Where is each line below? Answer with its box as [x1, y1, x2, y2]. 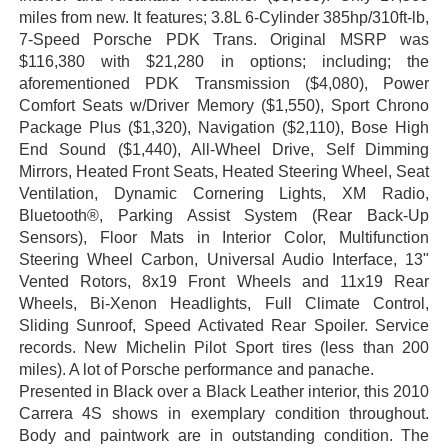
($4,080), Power [289, 75, 430, 93]
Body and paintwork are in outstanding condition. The [18, 427, 430, 445]
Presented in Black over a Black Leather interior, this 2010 [18, 383, 430, 401]
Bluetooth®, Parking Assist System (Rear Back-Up [18, 207, 430, 225]
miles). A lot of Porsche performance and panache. [18, 361, 374, 379]
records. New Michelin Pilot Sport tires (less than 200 [18, 339, 430, 357]
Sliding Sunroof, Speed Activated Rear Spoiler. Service [18, 317, 430, 335]
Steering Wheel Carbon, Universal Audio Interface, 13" [18, 251, 430, 269]
